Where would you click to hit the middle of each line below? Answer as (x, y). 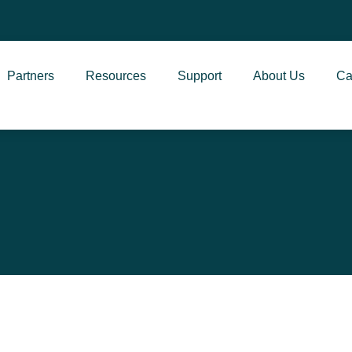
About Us (279, 76)
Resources (115, 76)
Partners (30, 76)
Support (199, 76)
